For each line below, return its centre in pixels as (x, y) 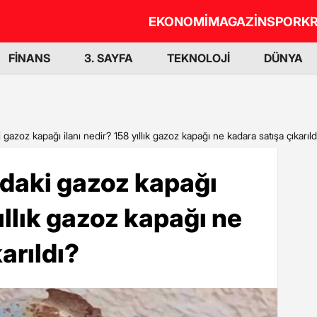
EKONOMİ (178, 21)
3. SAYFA (109, 58)
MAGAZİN (237, 21)
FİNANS (29, 58)
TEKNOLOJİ (198, 58)
